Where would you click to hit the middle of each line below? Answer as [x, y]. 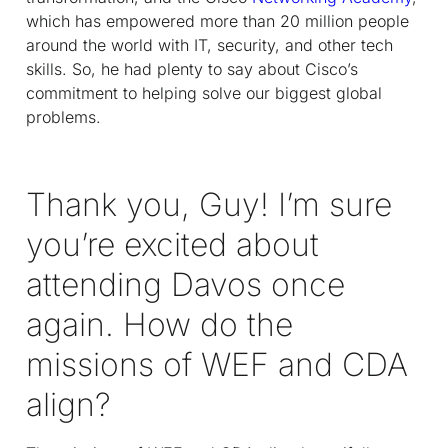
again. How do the [159, 324]
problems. [63, 116]
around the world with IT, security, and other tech [209, 44]
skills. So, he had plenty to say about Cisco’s [192, 68]
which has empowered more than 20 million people [217, 20]
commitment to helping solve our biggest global [204, 92]
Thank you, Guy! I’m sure [209, 204]
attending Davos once [185, 284]
